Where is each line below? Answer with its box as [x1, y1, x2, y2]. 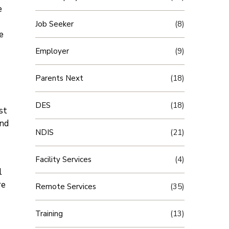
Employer [35, 46, 69, 56]
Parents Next [35, 73, 83, 83]
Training [35, 209, 63, 219]
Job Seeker [35, 19, 74, 29]
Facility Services [35, 154, 91, 165]
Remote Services [35, 181, 96, 192]
